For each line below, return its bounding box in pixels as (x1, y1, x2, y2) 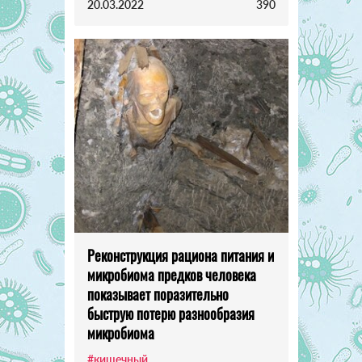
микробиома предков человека (86, 264, 256, 286)
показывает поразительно (86, 284, 229, 305)
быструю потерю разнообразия (86, 303, 255, 325)
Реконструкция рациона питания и (86, 245, 274, 267)
